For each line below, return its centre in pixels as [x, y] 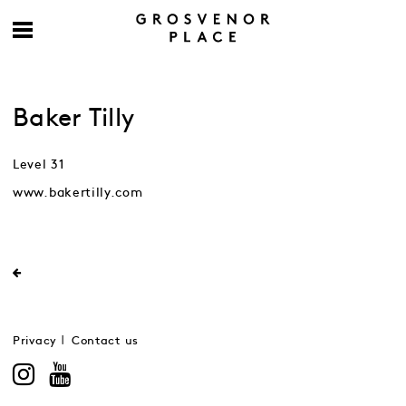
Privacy [35, 341]
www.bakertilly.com [78, 193]
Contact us [105, 341]
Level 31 [39, 164]
